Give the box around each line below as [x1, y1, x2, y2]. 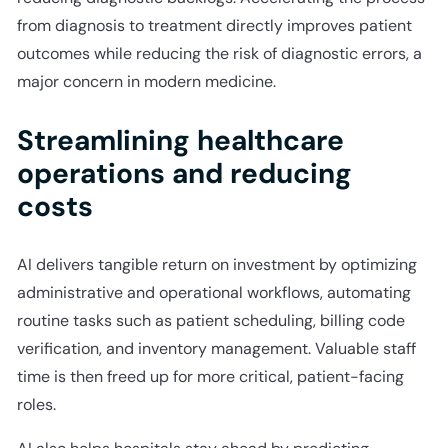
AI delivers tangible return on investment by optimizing [16, 253, 417, 275]
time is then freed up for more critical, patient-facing [16, 365, 404, 387]
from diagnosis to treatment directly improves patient [16, 14, 412, 36]
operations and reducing [16, 154, 352, 192]
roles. [16, 393, 56, 415]
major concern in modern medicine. [16, 70, 276, 92]
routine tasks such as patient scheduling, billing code [16, 309, 405, 331]
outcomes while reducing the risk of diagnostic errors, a [16, 42, 422, 64]
